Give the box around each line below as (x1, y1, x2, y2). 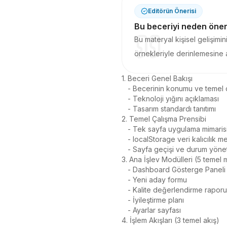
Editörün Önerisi (148, 7, 196, 15)
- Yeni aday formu (122, 175, 128, 184)
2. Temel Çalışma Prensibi (122, 115, 206, 123)
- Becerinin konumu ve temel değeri (122, 84, 128, 93)
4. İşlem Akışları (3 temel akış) (122, 216, 219, 224)
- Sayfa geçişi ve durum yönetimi (122, 145, 128, 154)
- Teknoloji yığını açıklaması (122, 94, 128, 103)
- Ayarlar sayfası (122, 206, 128, 214)
